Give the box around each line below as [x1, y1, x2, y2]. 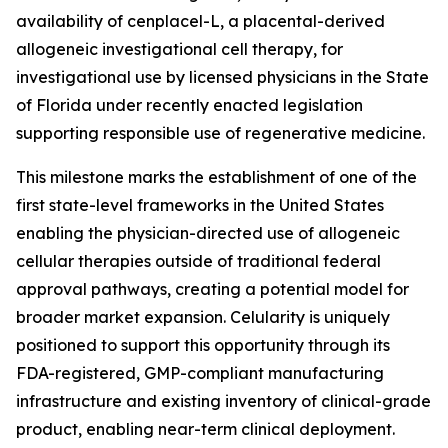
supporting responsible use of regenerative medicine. [16, 123, 425, 143]
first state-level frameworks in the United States [16, 195, 384, 215]
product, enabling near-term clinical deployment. [16, 419, 395, 439]
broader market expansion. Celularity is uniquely [16, 307, 390, 327]
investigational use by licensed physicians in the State [16, 67, 429, 87]
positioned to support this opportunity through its [16, 335, 390, 355]
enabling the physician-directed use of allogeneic [16, 223, 400, 243]
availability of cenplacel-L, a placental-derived [16, 11, 385, 31]
